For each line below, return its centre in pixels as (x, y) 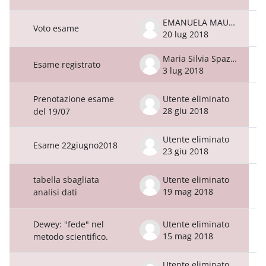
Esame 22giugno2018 (75, 145)
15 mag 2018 (188, 236)
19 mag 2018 (188, 191)
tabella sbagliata (66, 179)
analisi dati (55, 192)
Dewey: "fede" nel (69, 224)
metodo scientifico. (71, 236)
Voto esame (56, 28)
